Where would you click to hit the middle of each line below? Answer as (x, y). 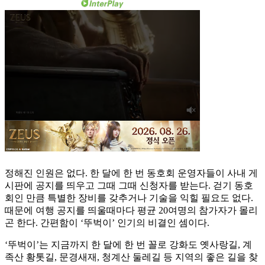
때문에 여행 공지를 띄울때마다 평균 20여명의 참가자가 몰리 (131, 211)
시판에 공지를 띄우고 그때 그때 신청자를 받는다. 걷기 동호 (129, 186)
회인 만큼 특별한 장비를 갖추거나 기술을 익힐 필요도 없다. (129, 198)
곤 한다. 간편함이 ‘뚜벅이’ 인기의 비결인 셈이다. (107, 223)
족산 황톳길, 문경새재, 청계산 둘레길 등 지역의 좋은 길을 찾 (131, 257)
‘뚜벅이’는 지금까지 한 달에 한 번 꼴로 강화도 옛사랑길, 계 (128, 245)
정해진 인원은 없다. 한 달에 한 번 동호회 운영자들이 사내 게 (131, 173)
